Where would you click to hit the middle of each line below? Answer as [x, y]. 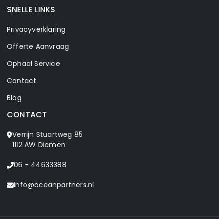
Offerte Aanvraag [38, 46]
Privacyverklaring [36, 29]
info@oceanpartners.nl [54, 185]
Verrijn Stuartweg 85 [48, 134]
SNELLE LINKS [31, 10]
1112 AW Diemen [39, 145]
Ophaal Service [33, 64]
